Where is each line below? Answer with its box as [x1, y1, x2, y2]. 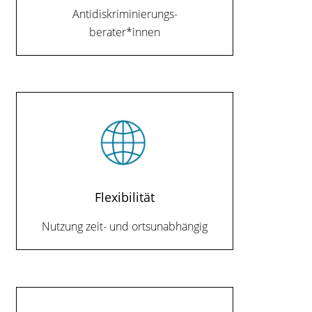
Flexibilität [95, 188, 155, 206]
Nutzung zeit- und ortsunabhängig [42, 219, 208, 235]
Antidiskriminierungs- [72, 6, 178, 22]
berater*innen [89, 24, 161, 40]
